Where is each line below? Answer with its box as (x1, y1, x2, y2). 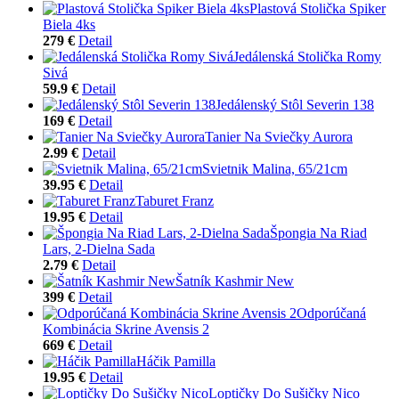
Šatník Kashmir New (175, 273, 294, 289)
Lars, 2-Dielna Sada (43, 240, 155, 256)
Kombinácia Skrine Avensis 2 (43, 321, 209, 337)
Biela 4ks (43, 16, 95, 32)
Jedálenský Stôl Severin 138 (216, 96, 374, 112)
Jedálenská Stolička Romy (233, 48, 381, 64)
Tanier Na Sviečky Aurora (205, 128, 353, 144)
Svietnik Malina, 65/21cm (202, 160, 347, 176)
